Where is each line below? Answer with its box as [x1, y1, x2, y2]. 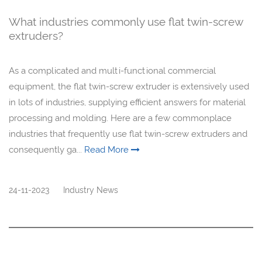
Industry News [63, 185, 118, 195]
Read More [84, 144, 131, 156]
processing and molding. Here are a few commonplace [9, 113, 232, 124]
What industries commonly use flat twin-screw [9, 15, 243, 29]
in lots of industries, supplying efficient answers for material [9, 97, 246, 108]
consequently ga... [9, 144, 84, 156]
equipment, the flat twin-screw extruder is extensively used [9, 81, 249, 92]
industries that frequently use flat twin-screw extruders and [9, 129, 247, 140]
